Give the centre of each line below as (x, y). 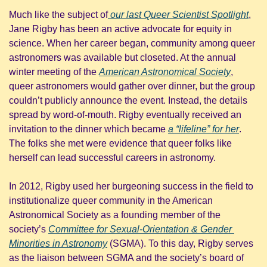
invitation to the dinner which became (89, 129)
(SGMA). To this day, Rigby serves (180, 243)
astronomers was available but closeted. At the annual (122, 57)
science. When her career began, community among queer (132, 43)
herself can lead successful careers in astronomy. (112, 157)
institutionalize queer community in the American (111, 200)
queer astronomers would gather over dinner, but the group (132, 86)
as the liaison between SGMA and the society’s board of (126, 257)
